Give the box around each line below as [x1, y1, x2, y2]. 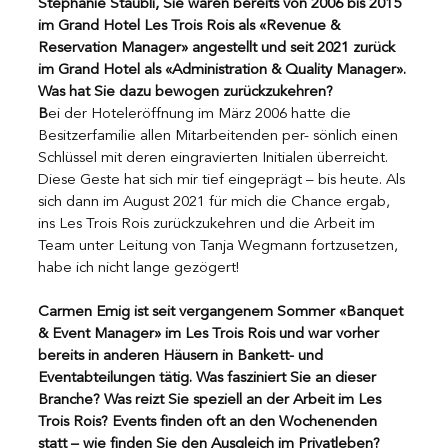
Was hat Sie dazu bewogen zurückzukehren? [38, 84, 333, 100]
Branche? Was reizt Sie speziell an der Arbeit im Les [38, 392, 385, 408]
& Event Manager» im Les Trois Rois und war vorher [38, 326, 383, 342]
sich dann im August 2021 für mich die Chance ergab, [38, 194, 394, 210]
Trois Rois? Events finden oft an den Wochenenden [38, 414, 381, 430]
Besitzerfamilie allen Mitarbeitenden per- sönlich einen [38, 128, 402, 144]
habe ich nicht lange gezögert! [38, 260, 239, 276]
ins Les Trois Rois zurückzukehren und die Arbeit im [38, 216, 379, 232]
